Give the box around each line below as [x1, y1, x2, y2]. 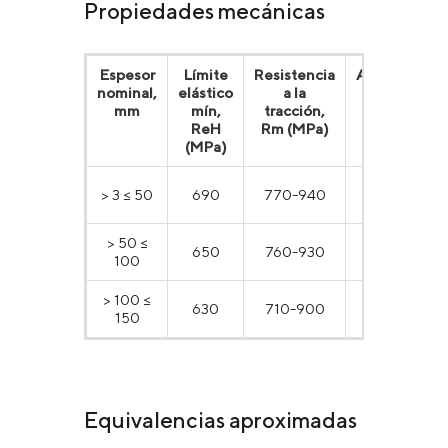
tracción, [264, 101, 325, 119]
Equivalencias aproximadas [84, 406, 357, 433]
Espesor [99, 65, 155, 83]
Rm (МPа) [260, 119, 329, 137]
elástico [178, 83, 233, 101]
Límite [183, 65, 228, 83]
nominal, [97, 83, 157, 101]
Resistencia [254, 65, 335, 83]
